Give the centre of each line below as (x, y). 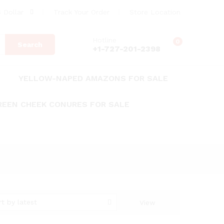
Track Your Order (81, 12)
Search (30, 44)
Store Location (155, 12)
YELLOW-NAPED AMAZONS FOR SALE (93, 78)
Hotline (104, 40)
